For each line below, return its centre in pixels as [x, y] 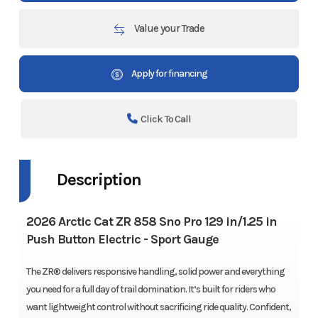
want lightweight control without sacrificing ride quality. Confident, [158, 307]
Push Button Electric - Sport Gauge [122, 239]
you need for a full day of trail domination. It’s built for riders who [150, 289]
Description [99, 179]
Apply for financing [168, 74]
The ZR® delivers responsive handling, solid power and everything [155, 271]
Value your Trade [168, 29]
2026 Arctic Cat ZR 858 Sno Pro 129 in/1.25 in [151, 221]
